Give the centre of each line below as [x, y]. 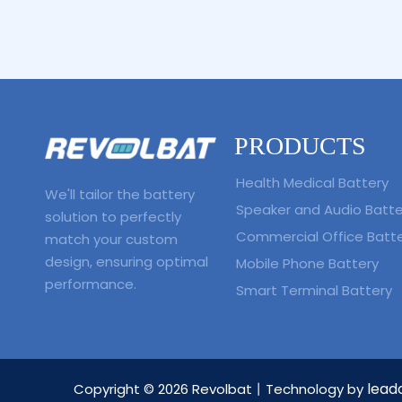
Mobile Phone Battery [307, 263]
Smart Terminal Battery [314, 290]
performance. [91, 284]
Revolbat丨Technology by [278, 389]
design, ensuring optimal [127, 262]
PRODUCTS [300, 145]
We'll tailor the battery [120, 195]
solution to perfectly [113, 217]
